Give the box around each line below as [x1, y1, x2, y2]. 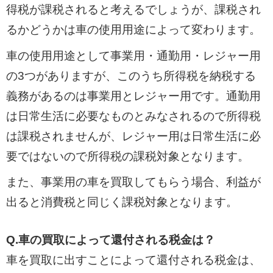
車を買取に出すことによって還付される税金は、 [5, 253, 261, 266]
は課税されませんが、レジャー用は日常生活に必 [5, 129, 261, 143]
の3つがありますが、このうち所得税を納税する [5, 69, 256, 82]
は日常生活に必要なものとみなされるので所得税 [5, 109, 261, 122]
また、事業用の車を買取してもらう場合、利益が [5, 175, 261, 189]
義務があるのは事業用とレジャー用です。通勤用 [5, 89, 261, 102]
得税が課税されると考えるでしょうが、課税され [5, 3, 261, 16]
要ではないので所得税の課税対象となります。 [5, 149, 249, 163]
